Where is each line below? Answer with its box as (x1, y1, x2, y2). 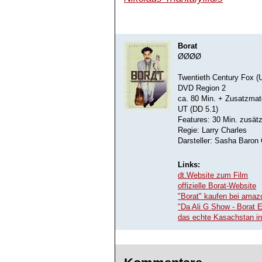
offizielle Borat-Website (178, 182, 257, 191)
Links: (178, 161, 201, 170)
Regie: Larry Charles (178, 126, 247, 135)
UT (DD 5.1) (178, 105, 219, 113)
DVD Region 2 (178, 84, 226, 92)
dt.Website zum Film (178, 171, 249, 180)
